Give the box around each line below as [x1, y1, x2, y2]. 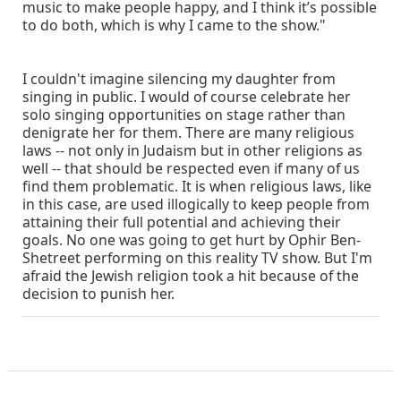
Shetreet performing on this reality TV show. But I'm [22, 248, 372, 269]
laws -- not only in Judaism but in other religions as [22, 141, 363, 161]
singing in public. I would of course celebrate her [22, 87, 351, 107]
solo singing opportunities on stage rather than [22, 105, 346, 125]
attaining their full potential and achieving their [22, 212, 341, 233]
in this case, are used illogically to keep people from [22, 194, 370, 215]
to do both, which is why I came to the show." [22, 15, 325, 36]
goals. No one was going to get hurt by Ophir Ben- [22, 230, 361, 251]
